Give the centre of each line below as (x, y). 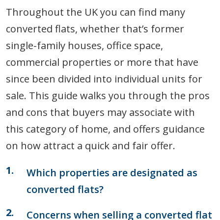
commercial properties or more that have (102, 62)
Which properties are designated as (112, 173)
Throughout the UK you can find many (96, 12)
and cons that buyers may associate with (100, 112)
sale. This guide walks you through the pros (108, 96)
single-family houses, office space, (84, 45)
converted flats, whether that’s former (95, 29)
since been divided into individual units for (104, 79)
